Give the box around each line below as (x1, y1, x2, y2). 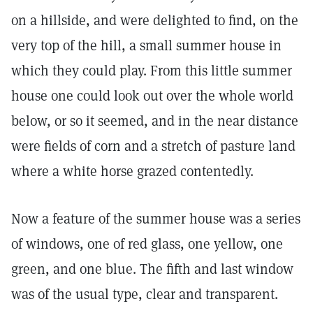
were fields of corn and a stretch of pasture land (11, 137, 296, 155)
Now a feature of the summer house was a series (11, 210, 300, 228)
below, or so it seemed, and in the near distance (11, 112, 298, 130)
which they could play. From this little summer (11, 61, 292, 80)
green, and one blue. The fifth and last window (11, 260, 293, 278)
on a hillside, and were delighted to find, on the (11, 11, 298, 29)
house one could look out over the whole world (11, 87, 293, 105)
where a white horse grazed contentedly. (11, 162, 254, 180)
